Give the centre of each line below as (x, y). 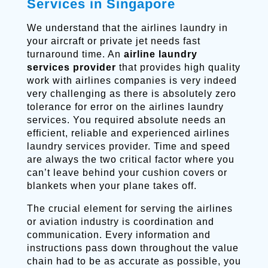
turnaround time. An (75, 54)
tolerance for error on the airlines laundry (125, 107)
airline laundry (160, 54)
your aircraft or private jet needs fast (113, 41)
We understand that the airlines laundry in (127, 28)
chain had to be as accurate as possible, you (134, 261)
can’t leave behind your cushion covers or (127, 173)
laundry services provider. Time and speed (128, 146)
